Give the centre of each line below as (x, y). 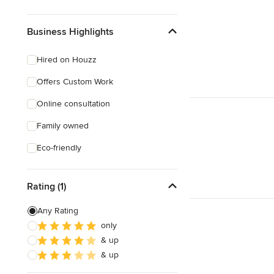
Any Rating (58, 211)
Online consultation (73, 104)
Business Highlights (70, 31)
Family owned (63, 126)
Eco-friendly (59, 148)
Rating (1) (46, 186)
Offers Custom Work (75, 82)
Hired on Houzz (67, 60)
